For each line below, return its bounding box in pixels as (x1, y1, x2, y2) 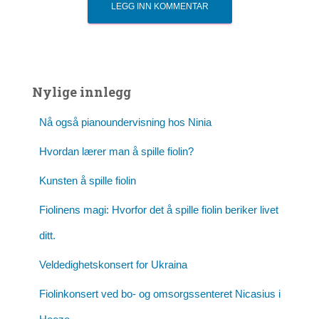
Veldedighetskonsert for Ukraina (39, 258, 187, 271)
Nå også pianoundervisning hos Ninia (39, 115, 211, 128)
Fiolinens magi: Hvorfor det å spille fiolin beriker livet (39, 203, 278, 216)
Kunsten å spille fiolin (39, 174, 136, 187)
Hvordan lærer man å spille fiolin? (39, 145, 194, 157)
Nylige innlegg (32, 83, 131, 100)
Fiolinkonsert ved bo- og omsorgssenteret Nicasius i (39, 287, 281, 300)
